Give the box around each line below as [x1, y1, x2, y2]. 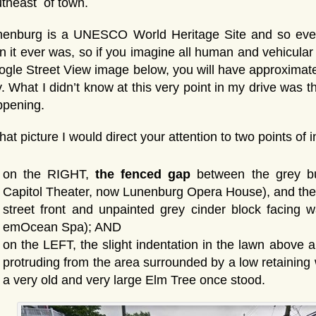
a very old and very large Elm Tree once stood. [3, 272, 265, 287]
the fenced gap [95, 166, 191, 181]
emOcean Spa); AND [3, 219, 121, 234]
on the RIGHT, [3, 166, 96, 181]
